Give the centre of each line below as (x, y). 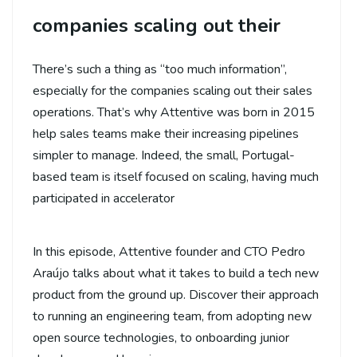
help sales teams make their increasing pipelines (166, 133)
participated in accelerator (104, 198)
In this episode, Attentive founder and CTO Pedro (169, 251)
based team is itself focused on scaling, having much (176, 177)
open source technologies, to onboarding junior (161, 337)
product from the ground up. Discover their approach (176, 294)
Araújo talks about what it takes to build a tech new (176, 273)
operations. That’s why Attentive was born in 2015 (174, 112)
